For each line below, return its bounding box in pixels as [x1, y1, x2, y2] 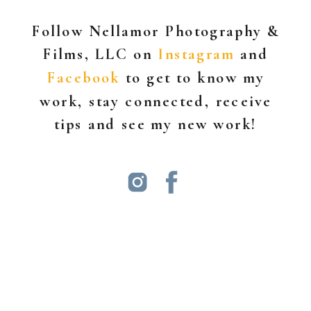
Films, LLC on [42, 44, 158, 65]
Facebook [46, 67, 120, 87]
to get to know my [119, 67, 265, 87]
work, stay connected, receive [40, 91, 271, 111]
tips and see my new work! [53, 115, 258, 135]
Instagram [158, 44, 235, 65]
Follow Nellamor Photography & [31, 21, 280, 41]
